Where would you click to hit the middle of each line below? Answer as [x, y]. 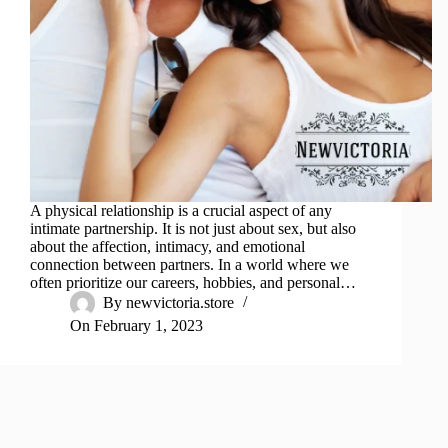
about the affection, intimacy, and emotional [167, 247]
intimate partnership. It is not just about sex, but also [193, 229]
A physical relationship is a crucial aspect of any [181, 211]
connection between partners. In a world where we [189, 265]
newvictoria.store [180, 303]
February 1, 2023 [149, 326]
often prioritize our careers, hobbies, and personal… [193, 283]
